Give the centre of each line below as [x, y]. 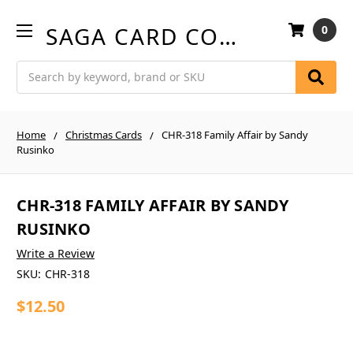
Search [35, 69]
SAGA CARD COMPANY [228, 36]
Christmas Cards [104, 134]
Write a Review [56, 254]
